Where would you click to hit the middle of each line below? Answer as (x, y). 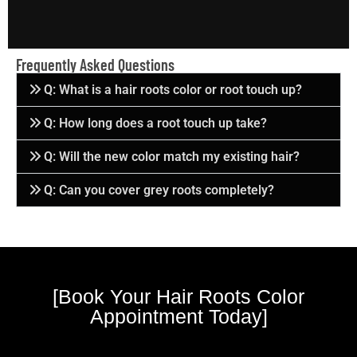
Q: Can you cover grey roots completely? (159, 190)
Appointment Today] (178, 316)
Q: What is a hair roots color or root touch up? (173, 89)
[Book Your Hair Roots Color (178, 296)
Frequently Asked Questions (95, 64)
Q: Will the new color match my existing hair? (172, 156)
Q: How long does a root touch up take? (156, 123)
